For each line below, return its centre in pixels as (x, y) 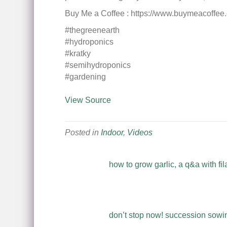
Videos (140, 133)
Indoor (112, 133)
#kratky (78, 53)
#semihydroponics (98, 65)
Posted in (83, 133)
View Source (88, 100)
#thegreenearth (92, 30)
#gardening (85, 77)
